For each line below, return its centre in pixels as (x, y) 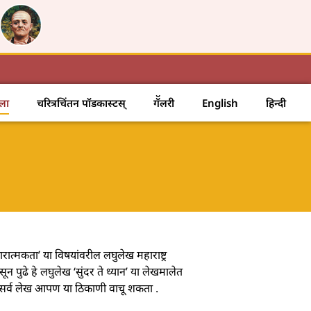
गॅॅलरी (163, 103)
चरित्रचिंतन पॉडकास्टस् (81, 103)
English (220, 103)
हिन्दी (276, 103)
